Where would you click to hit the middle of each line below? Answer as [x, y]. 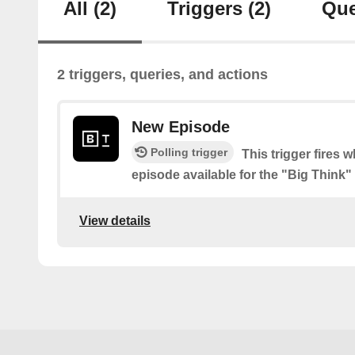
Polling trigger [189, 153]
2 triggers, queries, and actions [162, 75]
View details [115, 220]
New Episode [181, 127]
